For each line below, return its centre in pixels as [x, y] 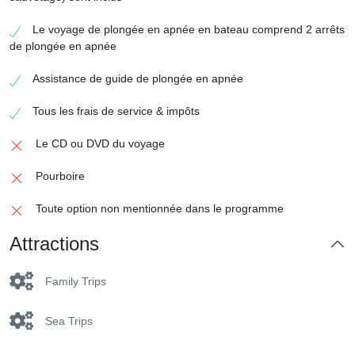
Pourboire [60, 176]
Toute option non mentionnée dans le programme [160, 208]
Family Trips [76, 281]
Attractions [54, 244]
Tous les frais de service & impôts [116, 111]
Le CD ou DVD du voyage [100, 143]
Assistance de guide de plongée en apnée [138, 78]
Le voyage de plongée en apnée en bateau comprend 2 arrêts [189, 29]
